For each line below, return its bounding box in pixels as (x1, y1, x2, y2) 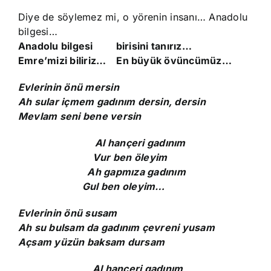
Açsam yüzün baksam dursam (18, 236, 165, 248)
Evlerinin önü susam (18, 207, 117, 219)
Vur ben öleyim (18, 151, 168, 163)
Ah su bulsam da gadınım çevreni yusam (18, 221, 215, 233)
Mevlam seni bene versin (18, 110, 142, 122)
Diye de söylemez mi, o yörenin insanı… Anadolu (18, 11, 248, 23)
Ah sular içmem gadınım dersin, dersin (18, 96, 206, 108)
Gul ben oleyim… (18, 180, 165, 192)
